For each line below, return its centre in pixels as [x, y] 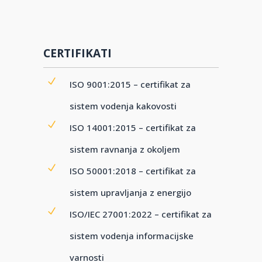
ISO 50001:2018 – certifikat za [133, 171]
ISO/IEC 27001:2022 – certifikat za [141, 214]
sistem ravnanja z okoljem [125, 149]
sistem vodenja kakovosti [123, 106]
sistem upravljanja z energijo [130, 192]
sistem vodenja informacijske [132, 236]
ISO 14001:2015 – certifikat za [133, 127]
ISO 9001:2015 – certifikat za [130, 84]
